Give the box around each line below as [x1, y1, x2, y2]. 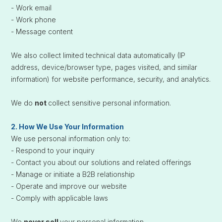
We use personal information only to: [11, 134, 131, 143]
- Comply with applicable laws [11, 194, 109, 202]
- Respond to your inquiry [11, 146, 95, 155]
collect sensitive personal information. [48, 99, 171, 107]
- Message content [11, 27, 73, 36]
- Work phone [11, 15, 56, 24]
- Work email [11, 3, 52, 12]
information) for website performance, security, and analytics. [11, 75, 211, 83]
